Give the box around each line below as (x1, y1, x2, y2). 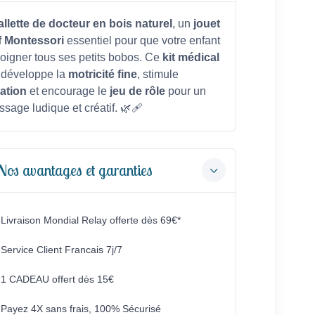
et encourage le (26, 84, 110, 97)
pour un (165, 84, 206, 97)
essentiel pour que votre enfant (63, 34, 220, 46)
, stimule (136, 67, 179, 80)
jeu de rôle (109, 84, 165, 97)
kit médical (162, 51, 219, 63)
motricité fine (67, 67, 137, 80)
